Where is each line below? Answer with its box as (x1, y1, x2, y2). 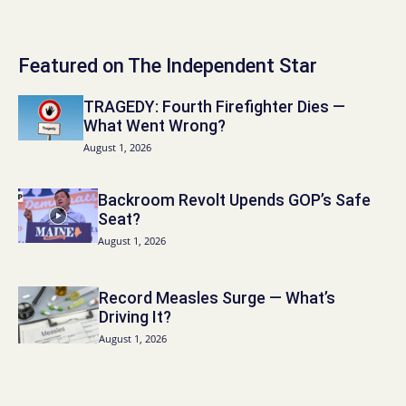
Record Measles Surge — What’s (99, 288, 336, 308)
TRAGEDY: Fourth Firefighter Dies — (83, 96, 346, 116)
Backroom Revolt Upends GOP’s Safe (98, 189, 372, 209)
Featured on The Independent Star (18, 53, 317, 77)
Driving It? (99, 307, 172, 327)
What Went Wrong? (83, 115, 227, 135)
